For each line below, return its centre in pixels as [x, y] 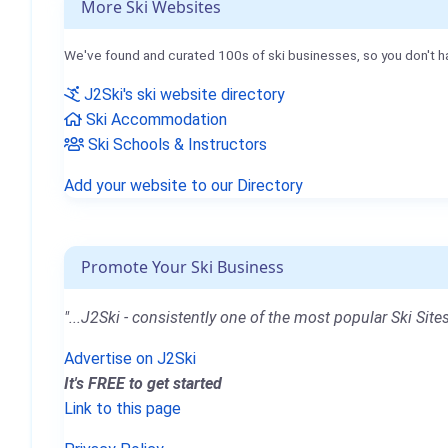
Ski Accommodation [154, 119]
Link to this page [122, 408]
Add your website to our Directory [183, 185]
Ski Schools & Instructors [175, 144]
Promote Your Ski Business [182, 266]
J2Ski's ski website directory [182, 94]
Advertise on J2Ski [130, 358]
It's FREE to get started [143, 383]
